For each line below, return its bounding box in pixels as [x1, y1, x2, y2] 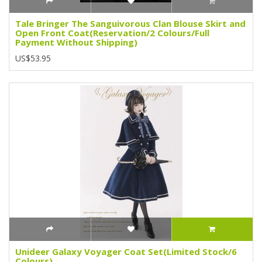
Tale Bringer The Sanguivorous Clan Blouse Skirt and [15, 17, 246, 29]
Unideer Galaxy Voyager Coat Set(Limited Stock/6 [15, 245, 237, 257]
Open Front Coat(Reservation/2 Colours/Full [15, 26, 209, 39]
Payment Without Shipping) [15, 36, 137, 48]
